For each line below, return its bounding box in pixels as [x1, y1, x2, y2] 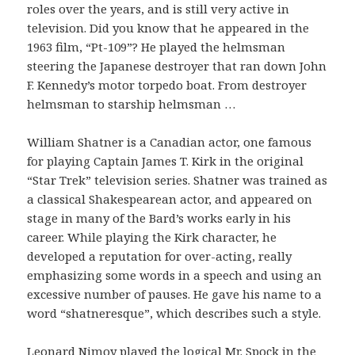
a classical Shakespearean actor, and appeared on [27, 191, 313, 208]
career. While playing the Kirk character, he [27, 229, 277, 246]
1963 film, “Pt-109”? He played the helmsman [27, 39, 286, 55]
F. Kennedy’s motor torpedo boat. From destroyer [27, 77, 307, 94]
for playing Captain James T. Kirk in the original [27, 153, 304, 170]
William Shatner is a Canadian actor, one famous [27, 134, 312, 151]
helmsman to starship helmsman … [27, 96, 236, 113]
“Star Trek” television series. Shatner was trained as [27, 172, 328, 189]
